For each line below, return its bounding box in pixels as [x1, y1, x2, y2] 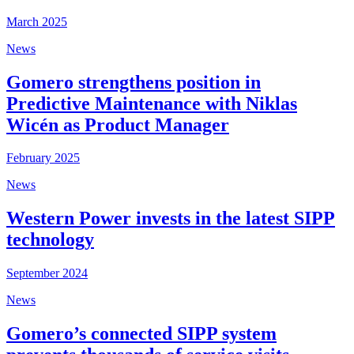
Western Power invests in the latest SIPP [6, 208, 335, 229]
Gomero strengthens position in [6, 71, 261, 92]
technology [6, 229, 94, 250]
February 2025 [6, 151, 80, 165]
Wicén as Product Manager [6, 114, 229, 135]
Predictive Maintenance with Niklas [6, 92, 297, 114]
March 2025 [6, 14, 67, 28]
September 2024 [6, 266, 88, 281]
